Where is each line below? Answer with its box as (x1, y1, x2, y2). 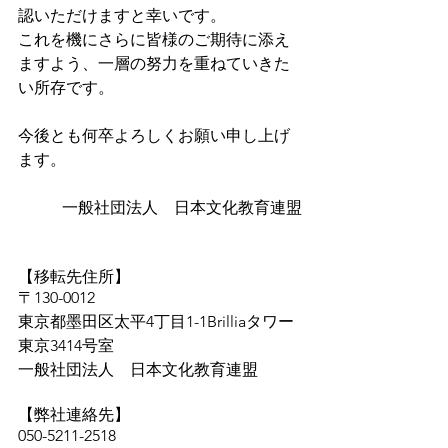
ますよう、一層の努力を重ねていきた (18, 54, 290, 73)
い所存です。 (18, 78, 114, 97)
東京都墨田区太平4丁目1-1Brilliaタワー (18, 312, 294, 331)
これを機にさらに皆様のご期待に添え (18, 30, 290, 49)
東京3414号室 (18, 336, 114, 355)
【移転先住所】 (18, 267, 130, 286)
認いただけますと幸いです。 (18, 6, 226, 25)
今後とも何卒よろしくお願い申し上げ (18, 126, 290, 145)
